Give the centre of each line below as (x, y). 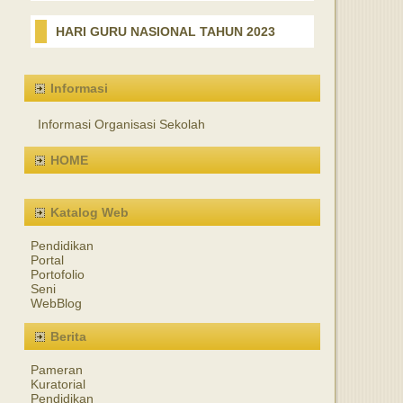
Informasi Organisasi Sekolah (121, 124)
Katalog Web (90, 212)
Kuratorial (58, 384)
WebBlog (56, 303)
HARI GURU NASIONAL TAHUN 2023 (166, 31)
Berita (68, 336)
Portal (47, 260)
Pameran (57, 370)
